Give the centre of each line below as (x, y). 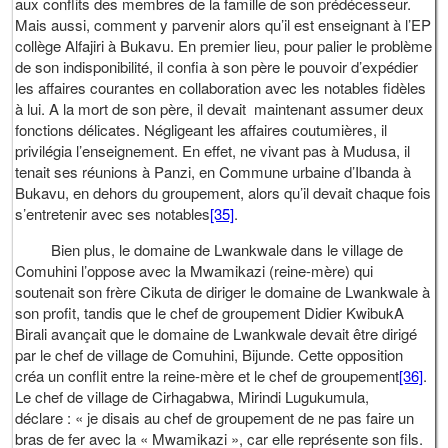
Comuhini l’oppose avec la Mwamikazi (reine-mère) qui (194, 271)
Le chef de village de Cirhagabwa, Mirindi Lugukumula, (192, 397)
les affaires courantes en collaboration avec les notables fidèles (221, 88)
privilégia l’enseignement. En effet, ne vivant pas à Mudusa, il (213, 151)
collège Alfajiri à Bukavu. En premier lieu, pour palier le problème (224, 46)
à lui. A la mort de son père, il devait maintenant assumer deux (220, 109)
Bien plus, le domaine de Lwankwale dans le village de (209, 250)
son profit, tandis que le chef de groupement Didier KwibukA (210, 313)
